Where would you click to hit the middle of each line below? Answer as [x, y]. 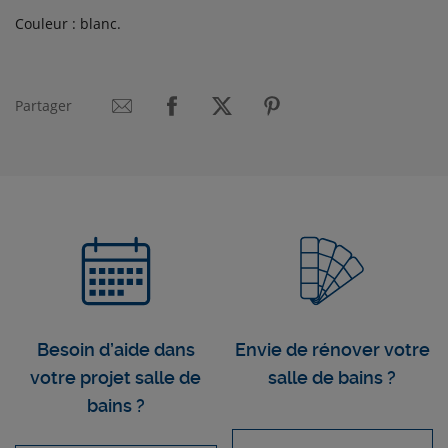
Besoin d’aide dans [115, 350]
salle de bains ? [332, 378]
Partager [43, 106]
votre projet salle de [116, 378]
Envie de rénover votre [332, 350]
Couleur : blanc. [68, 24]
